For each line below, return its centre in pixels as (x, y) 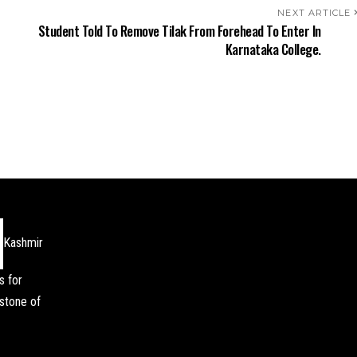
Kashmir (23, 243)
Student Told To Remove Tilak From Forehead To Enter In (179, 31)
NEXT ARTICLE (314, 13)
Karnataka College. (273, 49)
